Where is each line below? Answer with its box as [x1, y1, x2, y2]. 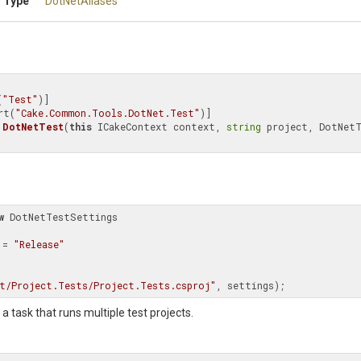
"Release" [14, 238, 64, 251]
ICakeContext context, [92, 120, 226, 133]
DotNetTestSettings [4, 210, 118, 223]
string [226, 120, 261, 133]
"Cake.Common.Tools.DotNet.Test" [15, 106, 200, 119]
